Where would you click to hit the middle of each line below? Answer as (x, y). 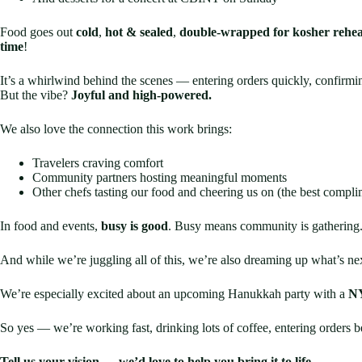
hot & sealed (139, 32)
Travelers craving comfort (98, 163)
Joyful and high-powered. (141, 95)
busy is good (135, 226)
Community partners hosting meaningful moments (160, 178)
